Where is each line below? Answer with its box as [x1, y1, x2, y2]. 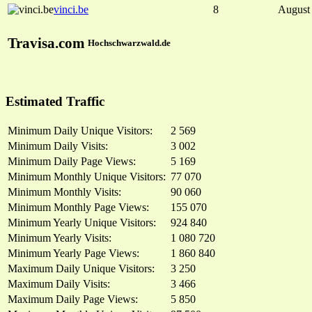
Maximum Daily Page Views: [8, 292, 138, 305]
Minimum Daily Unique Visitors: [8, 124, 153, 136]
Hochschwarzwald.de [88, 38, 171, 49]
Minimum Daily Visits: [8, 139, 108, 152]
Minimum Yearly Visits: [8, 231, 111, 244]
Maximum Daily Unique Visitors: [8, 262, 155, 274]
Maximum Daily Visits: [8, 277, 110, 290]
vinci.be [54, 3, 88, 16]
